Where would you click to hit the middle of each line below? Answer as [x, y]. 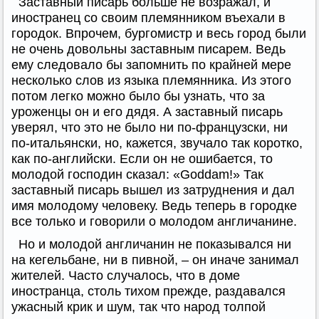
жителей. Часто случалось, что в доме [126, 275]
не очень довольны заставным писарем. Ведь [148, 49]
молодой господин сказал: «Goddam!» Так [137, 174]
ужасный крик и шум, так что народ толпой [138, 307]
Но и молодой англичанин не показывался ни [155, 244]
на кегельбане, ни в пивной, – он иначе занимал [155, 260]
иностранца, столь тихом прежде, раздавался [148, 291]
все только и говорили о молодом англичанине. [154, 221]
